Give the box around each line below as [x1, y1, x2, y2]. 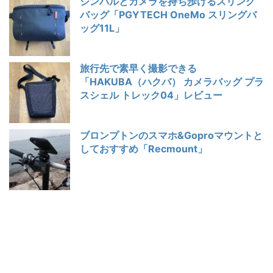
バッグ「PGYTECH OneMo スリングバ [80, 8, 257, 21]
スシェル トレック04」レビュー [80, 88, 222, 101]
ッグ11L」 [80, 21, 124, 34]
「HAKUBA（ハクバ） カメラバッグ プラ [80, 75, 264, 88]
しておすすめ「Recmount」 [80, 142, 207, 155]
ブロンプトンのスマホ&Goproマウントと [80, 129, 263, 141]
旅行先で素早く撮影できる [80, 62, 197, 74]
